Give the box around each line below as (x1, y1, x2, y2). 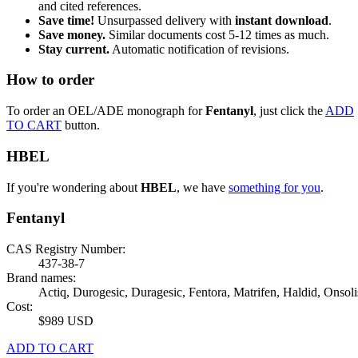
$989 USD (38, 313, 93, 328)
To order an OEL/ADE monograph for (6, 104, 205, 118)
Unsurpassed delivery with (94, 13, 235, 27)
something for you (229, 180, 320, 194)
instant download (235, 13, 328, 27)
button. (65, 118, 100, 133)
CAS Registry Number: (6, 241, 125, 256)
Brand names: (6, 270, 76, 284)
